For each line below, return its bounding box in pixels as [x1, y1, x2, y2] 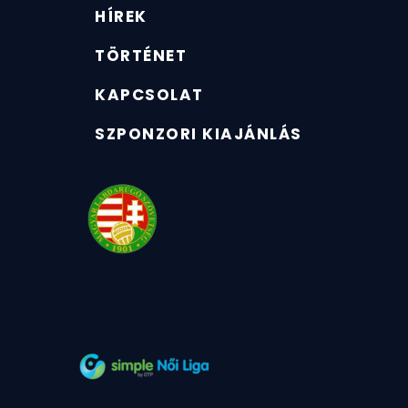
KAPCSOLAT [95, 84, 204, 107]
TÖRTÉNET [95, 45, 188, 67]
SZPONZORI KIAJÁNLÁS [95, 123, 302, 146]
